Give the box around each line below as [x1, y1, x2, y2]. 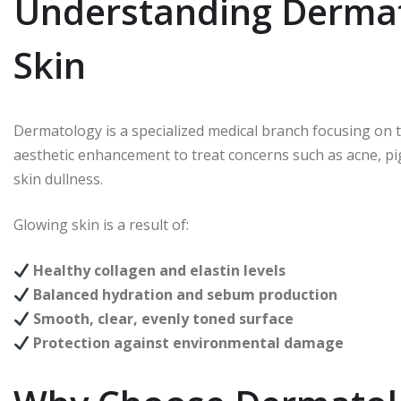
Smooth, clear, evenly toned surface [33, 309, 294, 328]
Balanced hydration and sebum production [33, 285, 338, 304]
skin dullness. [13, 169, 103, 189]
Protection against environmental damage [33, 333, 345, 353]
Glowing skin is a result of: [13, 215, 189, 235]
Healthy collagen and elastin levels [33, 260, 286, 280]
